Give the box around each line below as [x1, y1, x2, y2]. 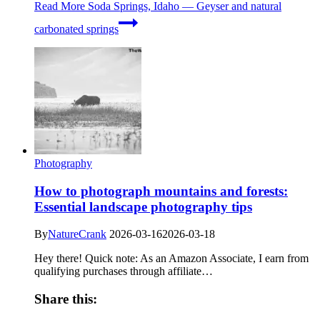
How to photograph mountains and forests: [34, 183, 288, 199]
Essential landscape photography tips [34, 199, 252, 214]
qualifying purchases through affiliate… [34, 265, 213, 278]
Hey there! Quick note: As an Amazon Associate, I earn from [34, 252, 309, 265]
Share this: [34, 291, 97, 307]
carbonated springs [34, 22, 119, 35]
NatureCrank [48, 228, 106, 241]
